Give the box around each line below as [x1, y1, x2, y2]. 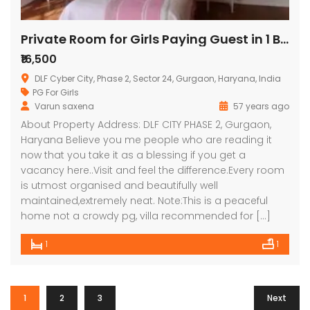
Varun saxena [35, 100, 94, 112]
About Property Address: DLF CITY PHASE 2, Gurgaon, [21, 118, 271, 131]
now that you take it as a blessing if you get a [21, 148, 246, 162]
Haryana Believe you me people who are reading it [21, 133, 272, 147]
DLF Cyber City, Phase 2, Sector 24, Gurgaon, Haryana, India [35, 73, 281, 84]
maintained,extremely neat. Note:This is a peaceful [21, 194, 268, 208]
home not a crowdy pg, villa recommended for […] [21, 209, 271, 223]
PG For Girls [33, 86, 79, 98]
